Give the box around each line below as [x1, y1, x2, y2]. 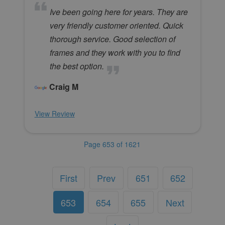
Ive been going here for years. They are [49, 6, 188, 18]
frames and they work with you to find [49, 47, 180, 59]
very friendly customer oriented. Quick [49, 20, 183, 32]
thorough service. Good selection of [49, 33, 175, 45]
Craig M [49, 81, 78, 93]
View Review [34, 108, 75, 119]
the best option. [49, 60, 104, 72]
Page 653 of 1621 [84, 139, 141, 150]
